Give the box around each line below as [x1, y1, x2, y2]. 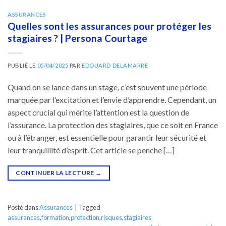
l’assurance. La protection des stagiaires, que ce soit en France [8, 120, 218, 130]
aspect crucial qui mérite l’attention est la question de [8, 107, 189, 117]
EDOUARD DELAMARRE [82, 62, 148, 69]
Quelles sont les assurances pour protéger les [8, 20, 211, 32]
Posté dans [8, 203, 39, 211]
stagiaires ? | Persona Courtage [8, 32, 147, 44]
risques [101, 213, 122, 221]
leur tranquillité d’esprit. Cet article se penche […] [8, 145, 175, 155]
